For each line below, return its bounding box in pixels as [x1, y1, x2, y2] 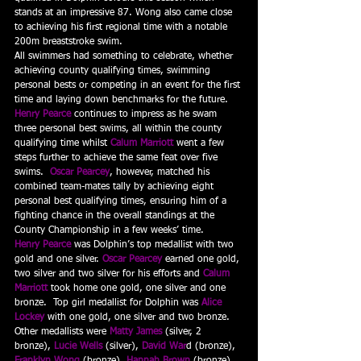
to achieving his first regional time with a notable [15, 23, 230, 32]
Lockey [15, 313, 44, 322]
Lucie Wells [54, 342, 102, 351]
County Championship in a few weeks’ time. [15, 226, 204, 235]
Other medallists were [15, 327, 110, 337]
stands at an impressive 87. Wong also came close [15, 8, 235, 18]
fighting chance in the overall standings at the [15, 211, 218, 221]
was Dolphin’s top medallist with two [71, 240, 237, 250]
